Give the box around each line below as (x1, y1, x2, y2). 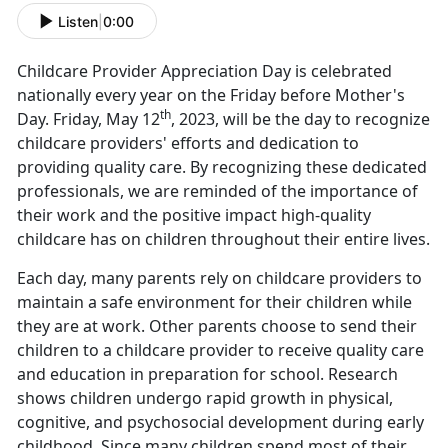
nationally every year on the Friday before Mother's (17, 84, 405, 107)
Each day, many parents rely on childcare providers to (17, 267, 422, 290)
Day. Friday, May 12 (17, 108, 160, 131)
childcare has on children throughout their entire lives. (17, 228, 430, 251)
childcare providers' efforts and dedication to (17, 132, 359, 155)
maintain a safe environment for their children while (17, 291, 412, 314)
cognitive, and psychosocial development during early (17, 411, 424, 434)
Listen (58, 12, 98, 30)
